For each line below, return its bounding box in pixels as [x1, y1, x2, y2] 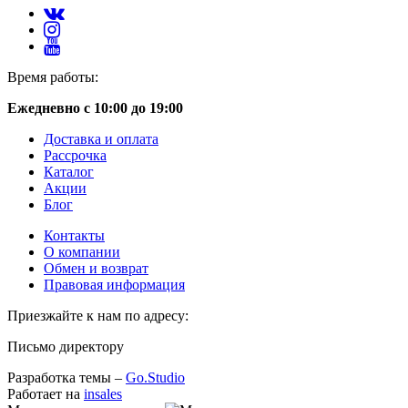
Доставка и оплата [44, 130, 158, 147]
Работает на [7, 385, 84, 402]
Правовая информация [44, 276, 185, 292]
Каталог [44, 163, 94, 179]
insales [84, 385, 122, 402]
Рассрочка [44, 147, 107, 163]
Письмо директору [7, 338, 124, 354]
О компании [44, 243, 120, 260]
